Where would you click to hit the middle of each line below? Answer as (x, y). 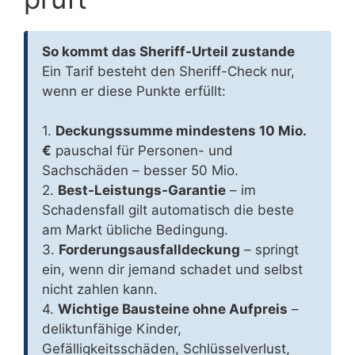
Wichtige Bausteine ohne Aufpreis (173, 309)
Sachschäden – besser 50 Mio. (140, 171)
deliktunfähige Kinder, (112, 329)
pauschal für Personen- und (142, 151)
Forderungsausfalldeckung (149, 250)
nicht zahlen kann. (100, 290)
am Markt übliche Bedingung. (135, 230)
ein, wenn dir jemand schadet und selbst (172, 270)
